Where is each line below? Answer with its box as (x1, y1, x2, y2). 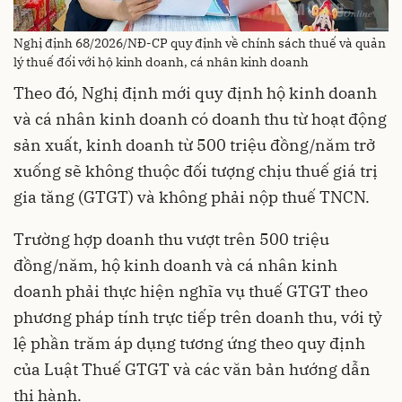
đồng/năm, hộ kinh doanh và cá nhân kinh (13, 255, 337, 276)
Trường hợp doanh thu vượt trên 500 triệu (13, 229, 329, 250)
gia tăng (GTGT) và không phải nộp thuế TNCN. (13, 187, 370, 208)
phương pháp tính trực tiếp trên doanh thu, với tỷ (13, 307, 382, 328)
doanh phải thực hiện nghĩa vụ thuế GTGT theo (13, 281, 368, 302)
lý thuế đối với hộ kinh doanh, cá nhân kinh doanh (13, 54, 309, 71)
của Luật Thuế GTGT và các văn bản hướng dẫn (13, 359, 371, 380)
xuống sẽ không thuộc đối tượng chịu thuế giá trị (13, 161, 378, 182)
